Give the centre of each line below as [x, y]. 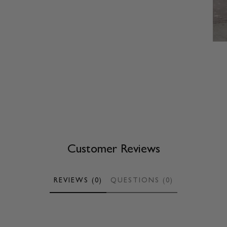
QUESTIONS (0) [142, 180]
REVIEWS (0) [78, 180]
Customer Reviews [113, 149]
